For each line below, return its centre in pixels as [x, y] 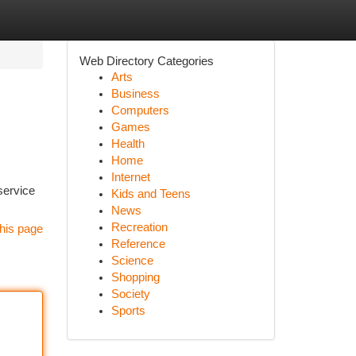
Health [128, 144]
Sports [128, 311]
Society [130, 294]
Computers [140, 110]
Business [135, 94]
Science [132, 261]
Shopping [135, 277]
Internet [130, 177]
